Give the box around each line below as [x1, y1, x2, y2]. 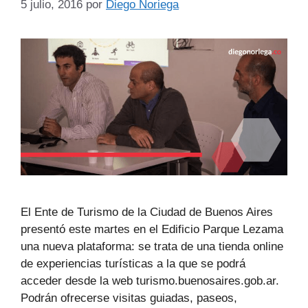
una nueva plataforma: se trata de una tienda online [21, 240, 283, 253]
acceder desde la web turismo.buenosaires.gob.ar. [21, 274, 279, 287]
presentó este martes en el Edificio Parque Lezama [21, 223, 283, 236]
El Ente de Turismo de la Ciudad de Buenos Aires [21, 206, 273, 219]
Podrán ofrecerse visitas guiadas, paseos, [21, 291, 237, 305]
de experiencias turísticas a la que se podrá [21, 257, 245, 270]
